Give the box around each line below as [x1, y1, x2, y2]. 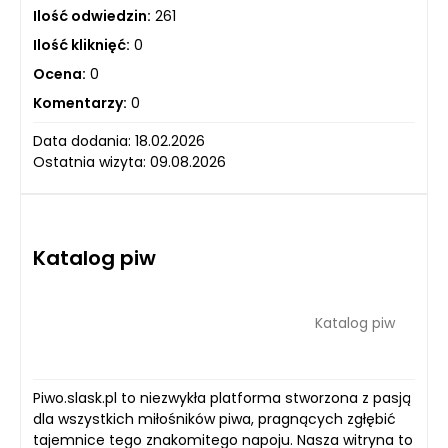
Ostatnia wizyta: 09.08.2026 [33, 151, 226, 172]
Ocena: [33, 63, 86, 84]
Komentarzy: [33, 92, 127, 113]
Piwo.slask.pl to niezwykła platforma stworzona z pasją [33, 387, 411, 408]
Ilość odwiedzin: [33, 5, 151, 26]
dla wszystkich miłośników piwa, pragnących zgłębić [33, 408, 396, 429]
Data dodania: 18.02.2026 [33, 130, 205, 151]
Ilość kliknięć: [33, 34, 130, 55]
